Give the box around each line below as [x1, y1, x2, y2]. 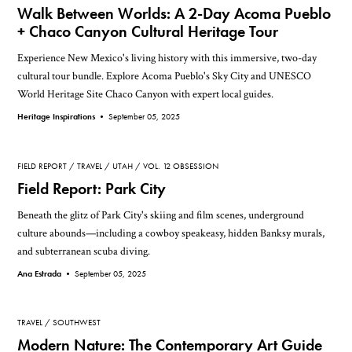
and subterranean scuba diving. [17, 243, 151, 258]
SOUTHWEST [53, 317, 101, 328]
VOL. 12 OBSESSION [143, 159, 219, 171]
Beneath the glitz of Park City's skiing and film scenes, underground [17, 207, 305, 222]
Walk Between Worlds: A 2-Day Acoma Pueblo [17, 4, 332, 24]
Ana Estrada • [17, 267, 75, 279]
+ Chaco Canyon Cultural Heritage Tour [17, 22, 279, 42]
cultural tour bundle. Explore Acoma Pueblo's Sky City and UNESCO [17, 68, 312, 84]
